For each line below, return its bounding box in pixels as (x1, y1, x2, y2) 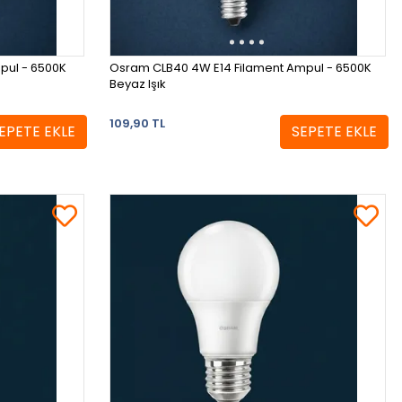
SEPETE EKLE (291, 121, 377, 143)
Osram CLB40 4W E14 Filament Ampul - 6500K (109, 59, 372, 77)
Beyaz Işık (109, 75, 167, 93)
